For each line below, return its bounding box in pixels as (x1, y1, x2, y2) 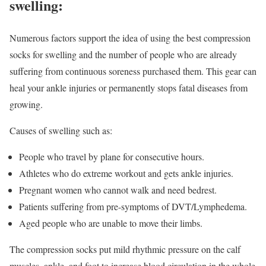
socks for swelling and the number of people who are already (9, 48, 237, 61)
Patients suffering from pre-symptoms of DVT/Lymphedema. (19, 200, 247, 213)
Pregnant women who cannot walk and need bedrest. (19, 183, 217, 197)
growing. (9, 98, 43, 111)
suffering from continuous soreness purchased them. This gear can (9, 65, 256, 78)
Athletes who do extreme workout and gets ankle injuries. (19, 167, 233, 180)
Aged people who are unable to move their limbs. (19, 217, 202, 230)
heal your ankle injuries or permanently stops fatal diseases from (9, 81, 248, 94)
